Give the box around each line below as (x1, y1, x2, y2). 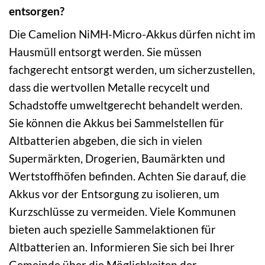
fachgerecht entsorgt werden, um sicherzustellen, (9, 63, 255, 77)
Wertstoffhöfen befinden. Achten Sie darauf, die (9, 169, 246, 183)
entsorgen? (9, 4, 64, 18)
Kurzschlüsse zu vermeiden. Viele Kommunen (9, 205, 236, 219)
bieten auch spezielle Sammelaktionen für (9, 222, 216, 237)
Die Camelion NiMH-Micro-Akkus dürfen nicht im (9, 27, 256, 41)
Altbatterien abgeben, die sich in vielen (9, 134, 202, 148)
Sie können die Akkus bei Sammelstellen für (9, 116, 224, 130)
